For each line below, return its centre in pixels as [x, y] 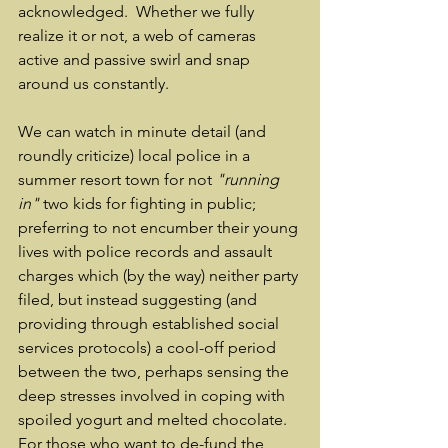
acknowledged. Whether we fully [138, 11]
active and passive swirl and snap [136, 59]
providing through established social [150, 323]
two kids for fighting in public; [149, 203]
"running [249, 179]
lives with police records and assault [147, 251]
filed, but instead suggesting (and [139, 299]
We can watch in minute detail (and [144, 131]
